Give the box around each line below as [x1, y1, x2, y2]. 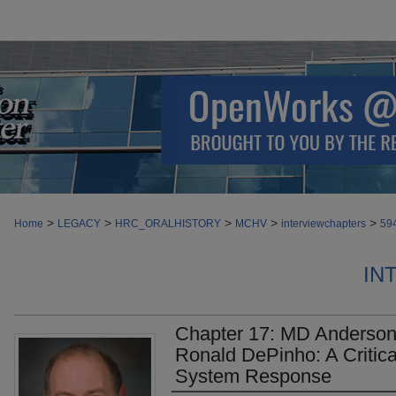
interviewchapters [281, 217, 366, 230]
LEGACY [57, 217, 101, 230]
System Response [175, 365, 331, 387]
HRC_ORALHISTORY [115, 217, 221, 230]
